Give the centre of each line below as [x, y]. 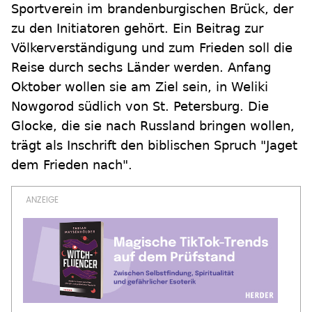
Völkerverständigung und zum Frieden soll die [152, 48]
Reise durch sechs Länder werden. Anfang [141, 68]
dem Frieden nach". [72, 165]
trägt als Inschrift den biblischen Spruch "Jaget [154, 146]
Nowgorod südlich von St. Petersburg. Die [140, 107]
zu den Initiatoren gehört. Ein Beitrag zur [137, 29]
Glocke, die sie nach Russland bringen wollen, [153, 126]
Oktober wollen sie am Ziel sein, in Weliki [140, 87]
